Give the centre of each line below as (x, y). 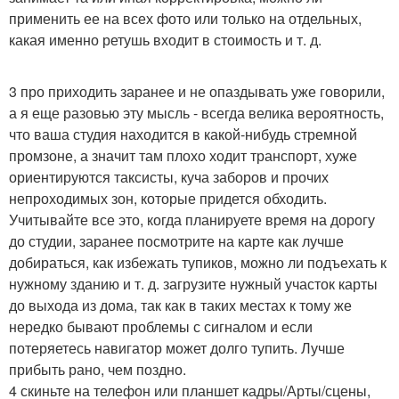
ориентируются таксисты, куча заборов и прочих (169, 177)
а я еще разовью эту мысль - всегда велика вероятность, (196, 113)
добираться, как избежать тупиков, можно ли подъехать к (198, 262)
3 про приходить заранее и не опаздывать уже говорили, (197, 91)
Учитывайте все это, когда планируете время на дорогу (192, 220)
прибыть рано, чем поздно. (98, 369)
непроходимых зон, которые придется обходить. (168, 198)
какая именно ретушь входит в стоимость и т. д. (165, 40)
